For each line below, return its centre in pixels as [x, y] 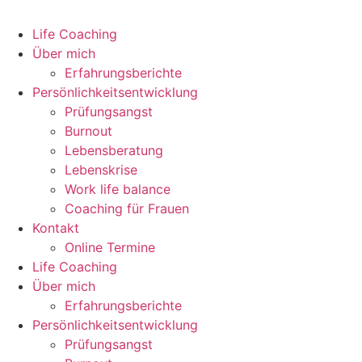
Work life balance [118, 189]
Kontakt [56, 228]
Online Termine [110, 247]
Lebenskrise [101, 170]
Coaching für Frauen [127, 208]
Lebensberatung [114, 150]
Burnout [88, 131]
